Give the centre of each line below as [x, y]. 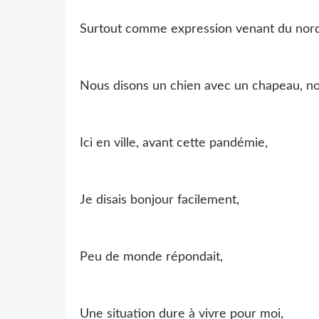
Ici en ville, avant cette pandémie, [174, 143]
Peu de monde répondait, [151, 257]
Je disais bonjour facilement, [159, 200]
